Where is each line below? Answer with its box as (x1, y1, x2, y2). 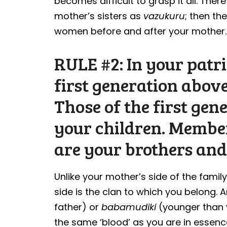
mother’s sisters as (54, 9, 144, 22)
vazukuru (143, 9, 185, 22)
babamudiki (101, 200, 157, 213)
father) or (54, 200, 102, 213)
